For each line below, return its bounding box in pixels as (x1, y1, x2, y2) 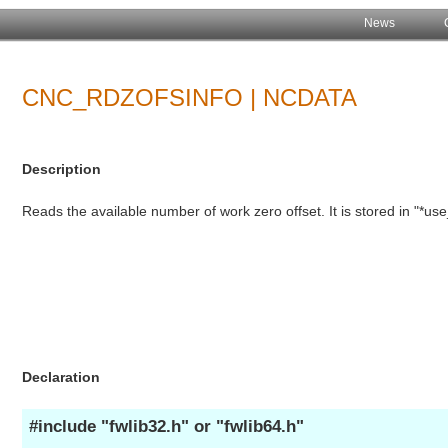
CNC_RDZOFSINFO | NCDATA (22, 84, 358, 111)
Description (22, 160, 102, 177)
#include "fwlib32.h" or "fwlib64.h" (28, 417, 304, 437)
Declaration (22, 369, 101, 386)
